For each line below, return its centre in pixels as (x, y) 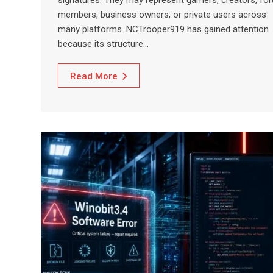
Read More (94, 76)
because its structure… (103, 44)
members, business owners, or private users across (162, 14)
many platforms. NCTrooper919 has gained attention (163, 29)
